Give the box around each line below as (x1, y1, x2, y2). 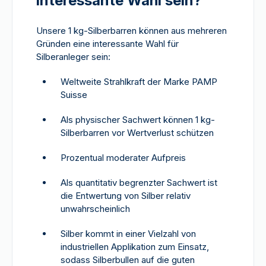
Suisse (61, 89, 87, 100)
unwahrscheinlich (61, 203, 130, 214)
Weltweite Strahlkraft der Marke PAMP (61, 76, 217, 87)
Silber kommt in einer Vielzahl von (61, 228, 196, 239)
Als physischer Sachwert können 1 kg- (61, 114, 215, 125)
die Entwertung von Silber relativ (61, 190, 191, 201)
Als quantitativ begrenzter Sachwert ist (61, 177, 217, 188)
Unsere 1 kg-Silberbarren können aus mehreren (36, 25, 227, 36)
